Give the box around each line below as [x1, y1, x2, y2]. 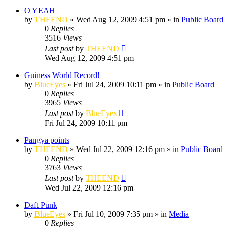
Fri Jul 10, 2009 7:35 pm [73, 209, 153, 218]
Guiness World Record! [24, 70, 100, 80]
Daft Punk [24, 200, 57, 209]
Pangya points [24, 135, 69, 144]
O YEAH [24, 6, 55, 15]
